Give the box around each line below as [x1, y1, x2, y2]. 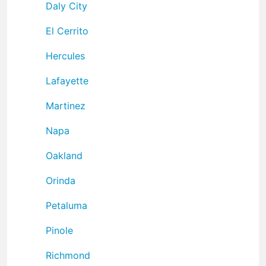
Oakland [46, 149, 83, 161]
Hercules [46, 49, 85, 62]
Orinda [46, 174, 75, 186]
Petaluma [46, 199, 87, 211]
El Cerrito [46, 24, 88, 37]
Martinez [46, 99, 85, 112]
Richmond [46, 249, 90, 261]
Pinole [46, 224, 73, 236]
